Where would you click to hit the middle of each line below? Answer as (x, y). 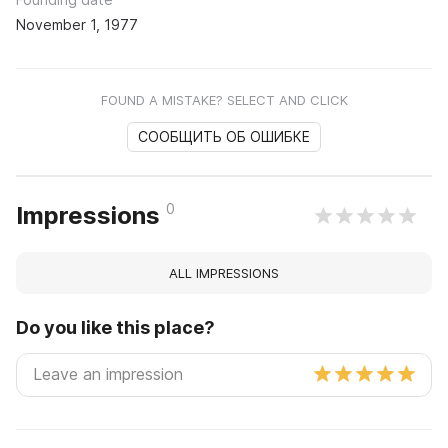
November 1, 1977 (77, 25)
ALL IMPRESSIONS (224, 273)
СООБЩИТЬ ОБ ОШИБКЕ (224, 137)
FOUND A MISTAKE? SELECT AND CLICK (224, 100)
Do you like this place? (115, 328)
